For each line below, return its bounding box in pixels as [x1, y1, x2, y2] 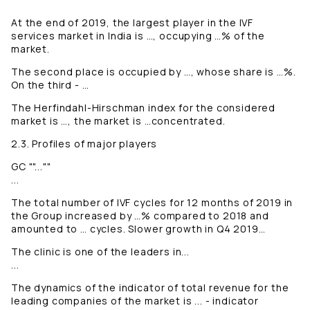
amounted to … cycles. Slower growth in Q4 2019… [11, 222, 266, 236]
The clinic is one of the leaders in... [11, 245, 190, 259]
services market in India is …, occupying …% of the [11, 29, 265, 43]
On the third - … [11, 78, 89, 92]
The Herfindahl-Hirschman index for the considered [11, 101, 276, 115]
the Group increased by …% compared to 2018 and [11, 209, 269, 223]
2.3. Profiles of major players [11, 137, 158, 151]
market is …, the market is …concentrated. [11, 114, 226, 128]
